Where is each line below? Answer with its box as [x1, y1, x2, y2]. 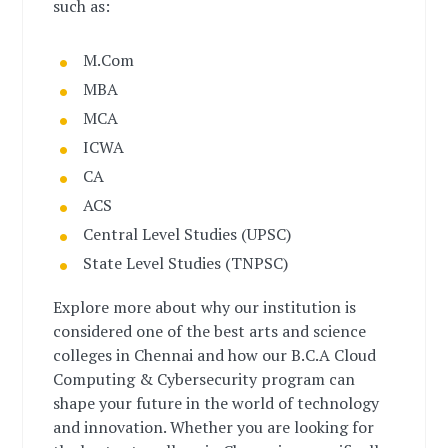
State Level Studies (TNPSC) [83, 252, 289, 274]
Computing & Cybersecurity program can [53, 368, 356, 390]
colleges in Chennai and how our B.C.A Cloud [53, 344, 377, 366]
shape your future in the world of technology [53, 392, 380, 414]
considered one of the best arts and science [53, 320, 367, 342]
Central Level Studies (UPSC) [83, 223, 292, 245]
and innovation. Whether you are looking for [53, 416, 375, 438]
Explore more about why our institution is [53, 296, 357, 318]
